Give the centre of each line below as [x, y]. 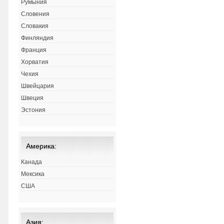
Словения [35, 14]
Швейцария [38, 86]
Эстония [33, 110]
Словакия [35, 26]
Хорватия [35, 62]
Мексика [33, 174]
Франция [34, 50]
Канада [32, 162]
